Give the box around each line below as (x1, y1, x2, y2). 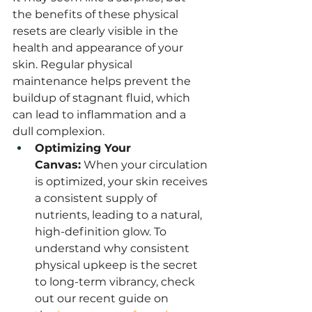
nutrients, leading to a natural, (35, 208, 205, 221)
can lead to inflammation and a (13, 108, 189, 121)
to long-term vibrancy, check (35, 275, 198, 288)
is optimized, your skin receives (35, 175, 210, 188)
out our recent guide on (35, 292, 171, 305)
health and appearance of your (13, 41, 186, 54)
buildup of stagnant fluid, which (13, 91, 193, 104)
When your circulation (81, 158, 210, 171)
